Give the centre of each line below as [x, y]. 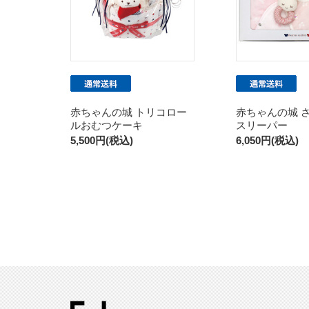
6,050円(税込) [267, 140]
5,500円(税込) [102, 140]
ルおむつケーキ [107, 125]
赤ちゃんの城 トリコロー [129, 112]
